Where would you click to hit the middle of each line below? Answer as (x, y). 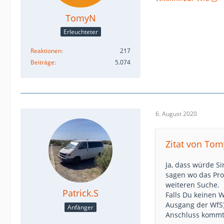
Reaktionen (46, 51)
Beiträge (42, 62)
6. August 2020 (176, 113)
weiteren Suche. (192, 185)
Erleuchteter (80, 32)
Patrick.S (80, 193)
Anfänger (80, 207)
